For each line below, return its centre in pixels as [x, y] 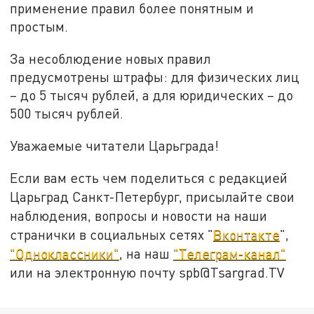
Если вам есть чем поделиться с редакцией [149, 178]
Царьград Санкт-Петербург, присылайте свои [152, 197]
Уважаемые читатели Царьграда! [115, 145]
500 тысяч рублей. [67, 113]
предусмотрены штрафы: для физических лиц [155, 76]
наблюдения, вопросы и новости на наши [139, 216]
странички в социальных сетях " [112, 235]
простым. [39, 27]
